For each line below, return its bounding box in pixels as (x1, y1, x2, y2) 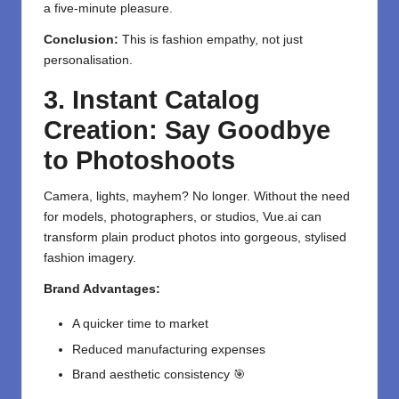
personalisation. (44, 53, 133, 68)
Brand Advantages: (44, 282, 160, 297)
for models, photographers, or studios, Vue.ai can (44, 210, 322, 224)
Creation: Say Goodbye (44, 116, 330, 145)
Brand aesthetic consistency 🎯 (72, 367, 246, 381)
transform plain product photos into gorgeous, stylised (44, 231, 346, 245)
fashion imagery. (44, 251, 136, 265)
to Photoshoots (44, 146, 235, 175)
